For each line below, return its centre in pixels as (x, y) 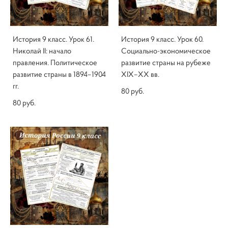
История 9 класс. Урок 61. (53, 39)
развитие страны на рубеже (166, 63)
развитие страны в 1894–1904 (59, 74)
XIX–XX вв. (140, 74)
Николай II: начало (42, 51)
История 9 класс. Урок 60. (162, 39)
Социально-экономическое (166, 51)
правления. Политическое (55, 63)
